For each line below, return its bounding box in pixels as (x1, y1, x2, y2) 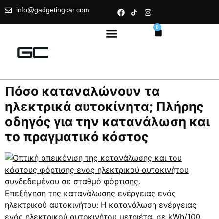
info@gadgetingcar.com (16, 6, 89, 14)
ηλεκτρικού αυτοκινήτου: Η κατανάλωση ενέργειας (5, 199, 197, 210)
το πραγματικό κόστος (5, 129, 149, 144)
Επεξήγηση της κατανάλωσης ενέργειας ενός (5, 188, 176, 198)
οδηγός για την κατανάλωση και (5, 113, 210, 129)
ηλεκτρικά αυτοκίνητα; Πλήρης (5, 98, 204, 114)
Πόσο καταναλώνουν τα (5, 83, 160, 99)
